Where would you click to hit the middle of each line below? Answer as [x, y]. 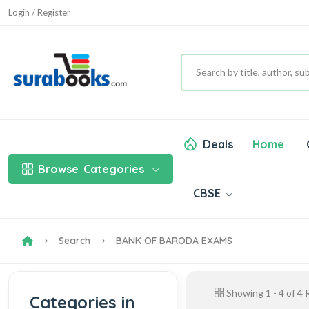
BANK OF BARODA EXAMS [173, 240]
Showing [245, 292]
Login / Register [39, 12]
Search [74, 240]
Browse [58, 169]
